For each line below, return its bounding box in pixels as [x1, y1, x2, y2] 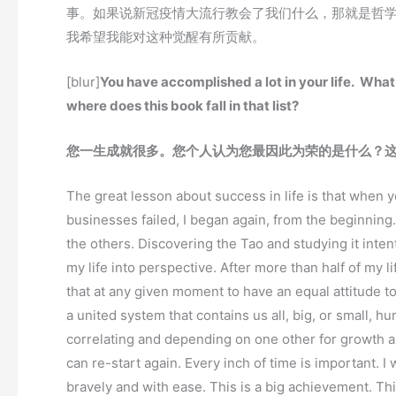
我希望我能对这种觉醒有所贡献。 [66, 28, 265, 46]
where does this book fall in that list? [66, 97, 299, 115]
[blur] [66, 73, 100, 91]
